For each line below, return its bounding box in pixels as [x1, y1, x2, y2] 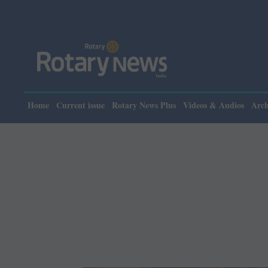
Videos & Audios [183, 99, 244, 111]
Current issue [56, 99, 105, 111]
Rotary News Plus [112, 99, 176, 111]
